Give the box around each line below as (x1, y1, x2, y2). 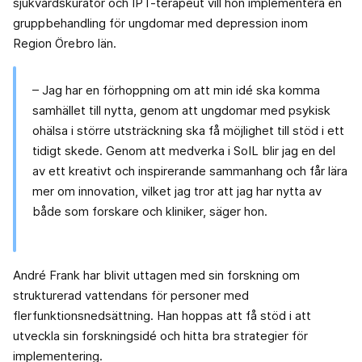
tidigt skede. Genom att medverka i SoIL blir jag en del (32, 143, 335, 159)
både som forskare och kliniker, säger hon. (32, 204, 267, 220)
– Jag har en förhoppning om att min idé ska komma (32, 82, 320, 99)
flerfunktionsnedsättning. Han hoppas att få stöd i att (13, 308, 311, 324)
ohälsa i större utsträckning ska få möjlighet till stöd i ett (32, 123, 344, 139)
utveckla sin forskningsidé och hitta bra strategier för (13, 328, 308, 344)
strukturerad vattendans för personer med (13, 288, 249, 304)
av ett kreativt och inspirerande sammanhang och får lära (32, 163, 347, 179)
